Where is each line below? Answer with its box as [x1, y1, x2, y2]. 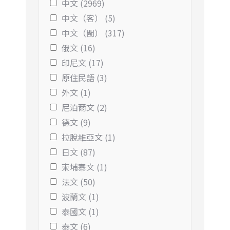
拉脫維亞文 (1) [62, 130, 116, 143]
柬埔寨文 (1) [62, 160, 107, 173]
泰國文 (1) [62, 205, 99, 218]
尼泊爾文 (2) [62, 101, 107, 113]
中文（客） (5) [62, 11, 116, 24]
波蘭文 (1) [62, 190, 99, 203]
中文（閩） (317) [62, 26, 125, 39]
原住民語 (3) [62, 71, 107, 84]
